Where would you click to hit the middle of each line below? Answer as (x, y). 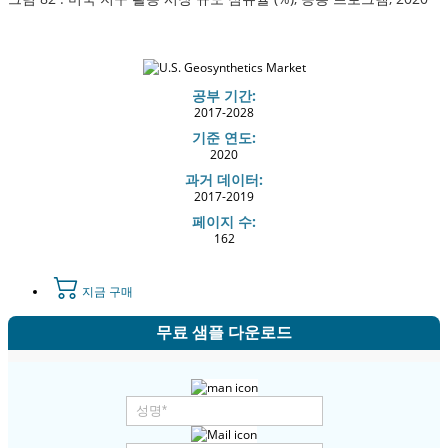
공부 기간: (224, 95)
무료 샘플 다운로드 (224, 332)
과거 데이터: (224, 179)
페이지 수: (224, 221)
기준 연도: (224, 137)
